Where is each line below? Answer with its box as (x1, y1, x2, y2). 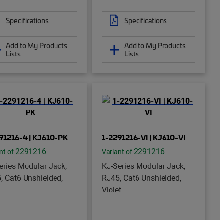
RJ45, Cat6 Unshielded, (102, 172, 181, 183)
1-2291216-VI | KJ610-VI (102, 131, 185, 142)
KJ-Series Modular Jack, (102, 160, 185, 171)
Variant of (102, 147, 134, 156)
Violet (102, 184, 121, 194)
